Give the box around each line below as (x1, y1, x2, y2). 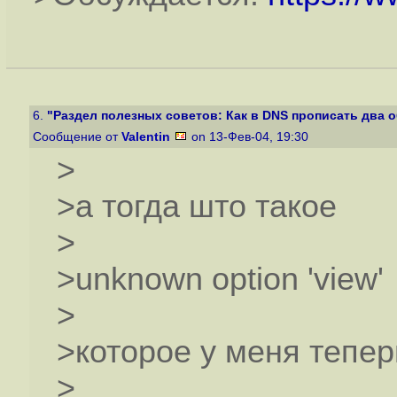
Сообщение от (33, 130, 121, 144)
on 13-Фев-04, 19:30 (188, 130, 312, 144)
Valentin (121, 130, 170, 144)
